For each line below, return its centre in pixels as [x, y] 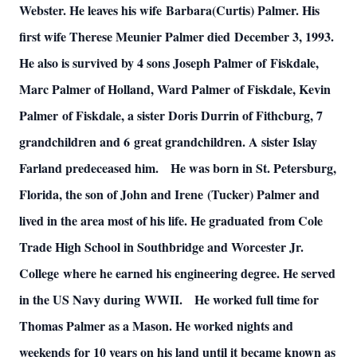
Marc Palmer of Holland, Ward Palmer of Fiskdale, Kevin [175, 89]
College [39, 273]
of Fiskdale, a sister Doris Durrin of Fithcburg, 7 [192, 115]
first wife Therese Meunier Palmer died [125, 36]
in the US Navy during [80, 299]
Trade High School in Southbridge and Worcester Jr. [161, 247]
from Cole [296, 220]
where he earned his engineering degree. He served [199, 273]
